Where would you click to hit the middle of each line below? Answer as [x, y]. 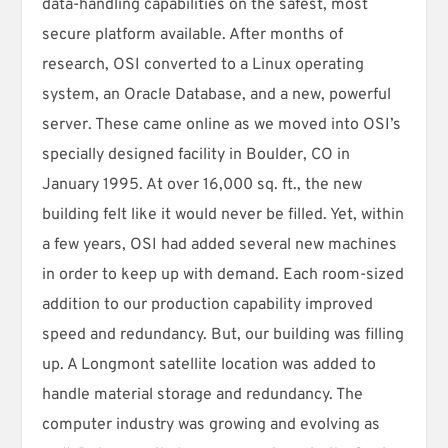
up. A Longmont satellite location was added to [209, 364]
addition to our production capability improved [208, 304]
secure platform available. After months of [193, 34]
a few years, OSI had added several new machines [220, 244]
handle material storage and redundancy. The [203, 394]
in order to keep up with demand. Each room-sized [223, 274]
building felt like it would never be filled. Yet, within [223, 214]
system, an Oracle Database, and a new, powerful [217, 94]
